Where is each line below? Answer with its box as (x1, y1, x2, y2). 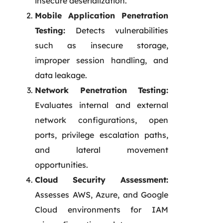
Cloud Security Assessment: (35, 174, 168, 185)
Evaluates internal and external (35, 100, 168, 110)
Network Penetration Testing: (35, 85, 168, 95)
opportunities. (35, 159, 88, 170)
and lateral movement (35, 144, 168, 155)
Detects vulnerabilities (65, 25, 168, 35)
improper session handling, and (35, 55, 168, 65)
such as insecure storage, (35, 40, 168, 50)
